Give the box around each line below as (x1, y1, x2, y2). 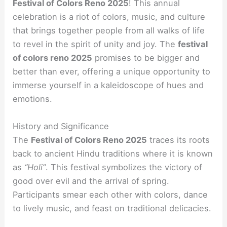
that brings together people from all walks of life (13, 25, 205, 36)
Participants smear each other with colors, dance (13, 189, 208, 200)
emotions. (13, 94, 53, 104)
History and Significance (13, 121, 109, 131)
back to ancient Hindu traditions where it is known (13, 148, 213, 159)
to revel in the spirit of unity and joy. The (13, 39, 178, 50)
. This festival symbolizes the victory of (46, 162, 203, 172)
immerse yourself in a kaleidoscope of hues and (13, 80, 204, 91)
